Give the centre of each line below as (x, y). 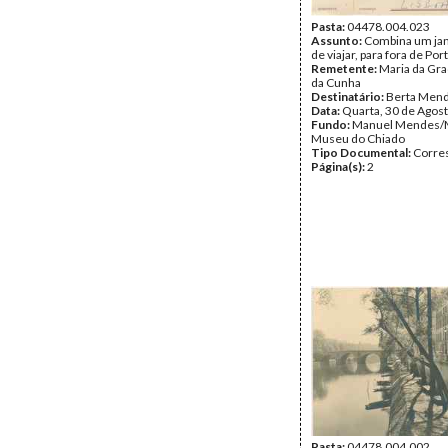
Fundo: (331, 124)
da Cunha (336, 82)
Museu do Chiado (358, 138)
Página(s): (339, 166)
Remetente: (345, 68)
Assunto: (337, 40)
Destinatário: (348, 96)
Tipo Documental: (362, 152)
